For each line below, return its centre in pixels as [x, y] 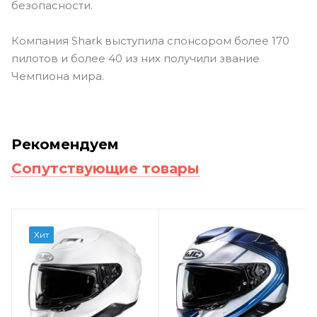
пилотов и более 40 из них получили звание [136, 58]
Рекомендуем [65, 144]
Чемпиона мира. [58, 76]
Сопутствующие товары [105, 168]
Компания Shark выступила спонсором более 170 [150, 40]
